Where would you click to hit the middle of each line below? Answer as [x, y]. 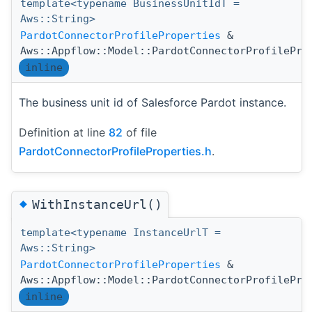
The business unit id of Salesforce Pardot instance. [153, 102]
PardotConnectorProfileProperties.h [115, 151]
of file [140, 132]
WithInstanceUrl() [97, 205]
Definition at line [64, 132]
